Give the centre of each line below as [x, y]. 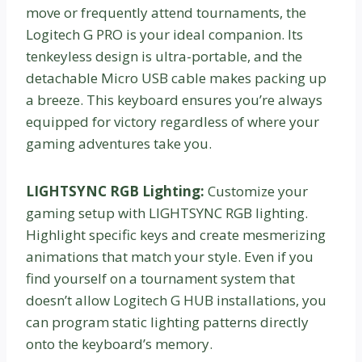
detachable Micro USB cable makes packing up [176, 78]
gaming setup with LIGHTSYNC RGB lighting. [167, 213]
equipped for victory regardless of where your [173, 122]
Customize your [258, 192]
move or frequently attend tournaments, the [166, 13]
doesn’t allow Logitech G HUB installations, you [176, 301]
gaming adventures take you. [119, 144]
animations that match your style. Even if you [170, 257]
